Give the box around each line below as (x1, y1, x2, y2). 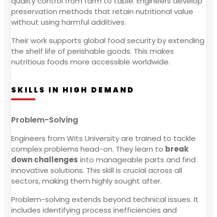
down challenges (11, 154, 78, 165)
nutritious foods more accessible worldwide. (11, 56, 170, 67)
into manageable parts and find (78, 154, 196, 165)
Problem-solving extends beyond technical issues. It (11, 194, 199, 204)
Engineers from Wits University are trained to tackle (11, 133, 196, 143)
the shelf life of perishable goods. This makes (11, 46, 174, 56)
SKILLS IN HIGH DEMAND (11, 84, 135, 95)
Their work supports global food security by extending (11, 35, 204, 46)
